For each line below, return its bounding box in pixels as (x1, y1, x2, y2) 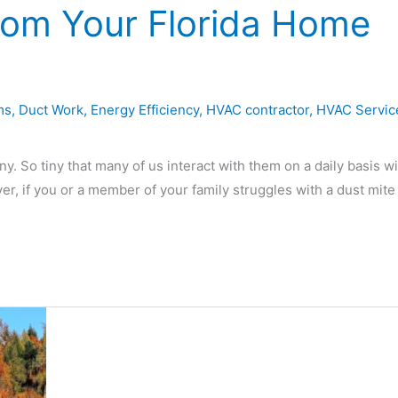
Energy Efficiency (91, 100, 199, 118)
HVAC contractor (206, 100, 309, 118)
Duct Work (19, 100, 84, 118)
